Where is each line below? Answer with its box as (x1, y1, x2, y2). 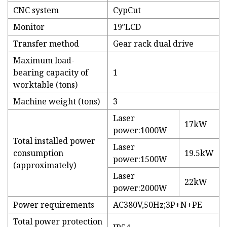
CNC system (13, 5, 59, 16)
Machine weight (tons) (13, 96, 100, 107)
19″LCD (113, 21, 141, 33)
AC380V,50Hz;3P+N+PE (113, 199, 202, 211)
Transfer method (13, 38, 79, 50)
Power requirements (13, 199, 94, 211)
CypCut (113, 5, 141, 16)
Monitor (13, 21, 45, 33)
